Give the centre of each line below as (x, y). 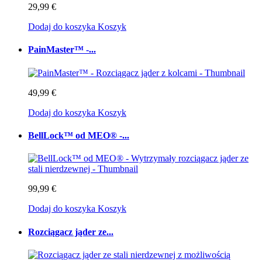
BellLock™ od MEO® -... (79, 136)
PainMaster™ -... (62, 50)
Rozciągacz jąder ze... (71, 232)
